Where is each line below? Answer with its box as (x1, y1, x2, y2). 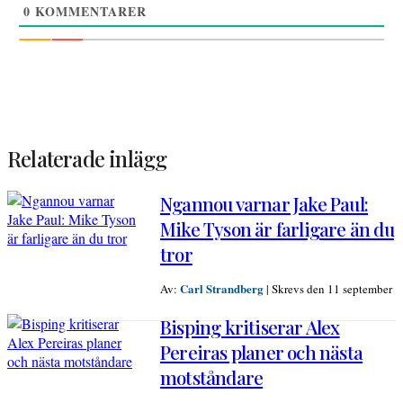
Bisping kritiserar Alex (160, 314, 340, 340)
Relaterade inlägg (7, 144, 167, 174)
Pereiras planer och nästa (160, 339, 363, 365)
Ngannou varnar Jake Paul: (160, 191, 368, 217)
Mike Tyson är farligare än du (160, 216, 394, 242)
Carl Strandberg (180, 280, 264, 298)
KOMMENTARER (30, 2, 147, 22)
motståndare (160, 364, 264, 390)
